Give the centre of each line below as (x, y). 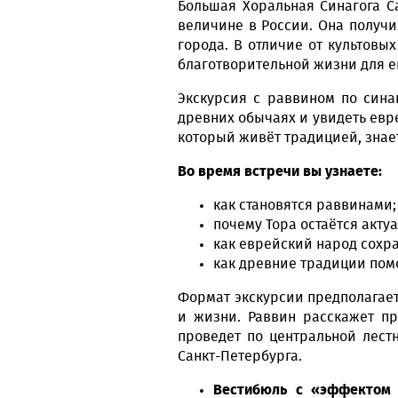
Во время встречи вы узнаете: (280, 171)
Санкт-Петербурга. (240, 356)
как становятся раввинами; (305, 205)
